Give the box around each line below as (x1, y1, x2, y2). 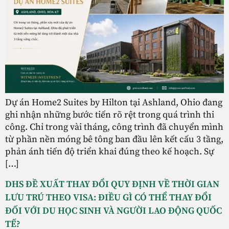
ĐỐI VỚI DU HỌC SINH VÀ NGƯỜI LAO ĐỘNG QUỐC (5, 205, 222, 217)
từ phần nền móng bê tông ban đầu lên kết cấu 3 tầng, (5, 133, 223, 146)
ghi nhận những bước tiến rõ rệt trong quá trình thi (5, 109, 214, 121)
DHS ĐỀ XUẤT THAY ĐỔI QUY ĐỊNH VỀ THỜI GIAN (5, 178, 219, 191)
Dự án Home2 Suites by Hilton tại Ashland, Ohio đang (5, 97, 222, 109)
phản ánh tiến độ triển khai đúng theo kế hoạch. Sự (5, 146, 214, 158)
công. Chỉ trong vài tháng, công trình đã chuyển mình (5, 121, 223, 133)
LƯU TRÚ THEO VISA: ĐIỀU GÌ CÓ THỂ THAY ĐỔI (5, 192, 212, 204)
